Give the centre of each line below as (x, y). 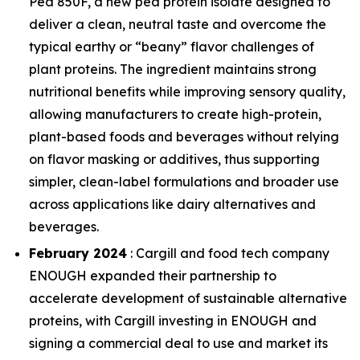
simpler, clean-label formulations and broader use (184, 181)
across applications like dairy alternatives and (172, 204)
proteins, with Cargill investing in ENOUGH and (173, 320)
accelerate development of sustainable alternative (188, 298)
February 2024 (78, 253)
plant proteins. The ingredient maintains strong (173, 69)
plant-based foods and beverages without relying (184, 136)
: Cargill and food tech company (228, 253)
